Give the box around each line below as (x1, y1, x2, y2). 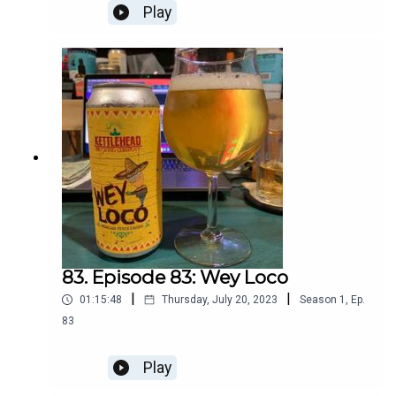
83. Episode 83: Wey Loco (62, 266, 288, 289)
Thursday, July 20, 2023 (162, 293, 278, 307)
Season (300, 293, 337, 307)
